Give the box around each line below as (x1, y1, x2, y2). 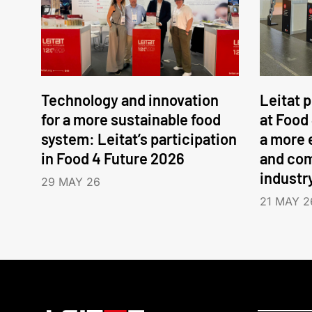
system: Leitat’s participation (41, 130, 237, 148)
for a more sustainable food (41, 110, 221, 129)
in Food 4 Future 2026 (41, 149, 185, 168)
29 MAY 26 (41, 175, 101, 189)
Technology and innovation (41, 91, 219, 109)
